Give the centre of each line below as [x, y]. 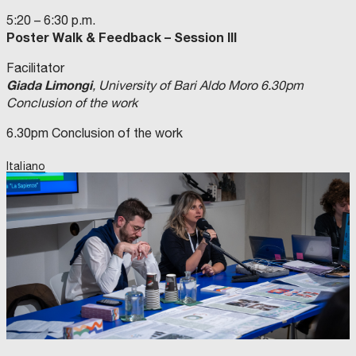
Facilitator [35, 68]
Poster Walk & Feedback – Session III [122, 37]
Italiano [26, 166]
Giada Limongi [49, 85]
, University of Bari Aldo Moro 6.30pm [198, 85]
